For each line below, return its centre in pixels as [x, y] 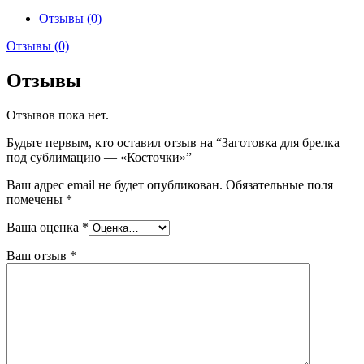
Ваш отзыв [38, 255]
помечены [36, 199]
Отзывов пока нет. [58, 115]
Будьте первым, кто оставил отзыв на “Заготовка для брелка [173, 142]
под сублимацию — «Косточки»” [99, 157]
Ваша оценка [44, 227]
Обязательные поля [279, 184]
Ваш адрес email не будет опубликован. [115, 184]
